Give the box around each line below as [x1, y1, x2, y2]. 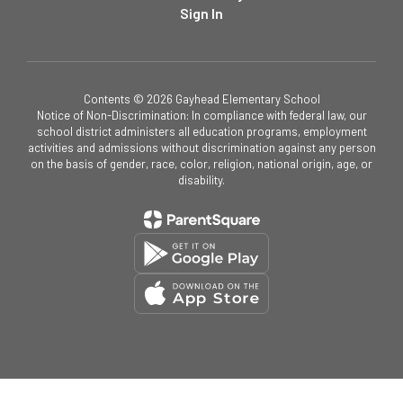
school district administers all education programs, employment [36, 124, 367, 139]
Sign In [180, 4, 223, 22]
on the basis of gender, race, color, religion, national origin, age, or [31, 157, 372, 171]
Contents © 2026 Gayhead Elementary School [83, 92, 320, 106]
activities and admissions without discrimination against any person [27, 140, 376, 155]
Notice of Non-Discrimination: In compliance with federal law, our [36, 108, 367, 122]
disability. [178, 173, 225, 187]
